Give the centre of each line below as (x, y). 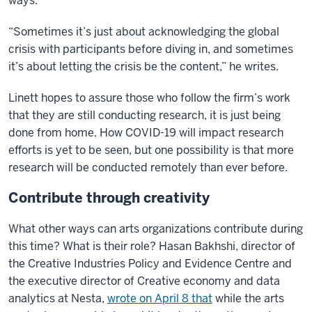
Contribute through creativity (109, 197)
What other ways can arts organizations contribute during (156, 228)
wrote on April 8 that (160, 298)
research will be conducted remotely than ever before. (148, 167)
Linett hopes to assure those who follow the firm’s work (149, 97)
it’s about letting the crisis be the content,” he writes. (143, 66)
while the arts (250, 298)
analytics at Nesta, (56, 298)
